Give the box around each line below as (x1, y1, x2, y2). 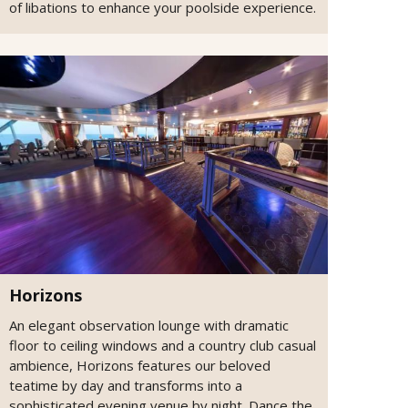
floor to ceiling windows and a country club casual (9, 336, 316, 355)
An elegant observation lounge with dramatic (9, 316, 289, 335)
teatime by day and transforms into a (9, 376, 242, 395)
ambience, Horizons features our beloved (9, 356, 270, 375)
